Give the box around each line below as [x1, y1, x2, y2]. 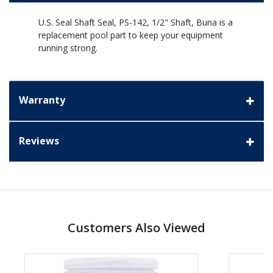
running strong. [38, 42, 97, 54]
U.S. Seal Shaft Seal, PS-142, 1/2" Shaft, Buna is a [38, 16, 233, 29]
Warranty [19, 93, 65, 107]
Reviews [19, 134, 59, 148]
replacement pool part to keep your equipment [38, 29, 223, 41]
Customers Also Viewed [68, 219, 205, 236]
